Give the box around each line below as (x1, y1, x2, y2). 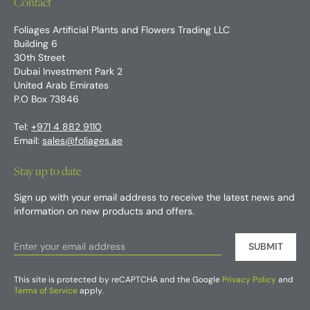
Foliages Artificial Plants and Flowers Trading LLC (14, 25, 230, 36)
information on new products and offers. (14, 206, 194, 217)
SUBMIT (248, 242, 283, 253)
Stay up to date (14, 162, 82, 179)
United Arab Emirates (14, 80, 109, 91)
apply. (77, 286, 103, 295)
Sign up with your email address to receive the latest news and (14, 192, 295, 203)
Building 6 (14, 39, 57, 50)
